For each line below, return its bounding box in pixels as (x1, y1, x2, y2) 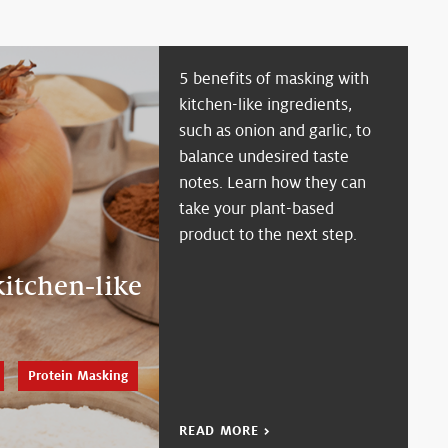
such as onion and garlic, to (179, 120, 372, 141)
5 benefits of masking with (179, 68, 370, 89)
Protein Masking (28, 367, 128, 384)
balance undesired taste (179, 146, 350, 167)
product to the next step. (179, 224, 358, 245)
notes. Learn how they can (179, 172, 367, 193)
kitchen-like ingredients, (179, 94, 353, 115)
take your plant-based (179, 198, 335, 219)
